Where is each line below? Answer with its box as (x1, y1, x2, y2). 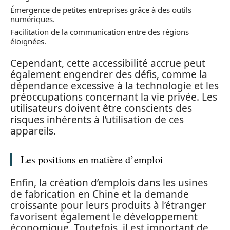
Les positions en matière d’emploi (21, 152, 163, 166)
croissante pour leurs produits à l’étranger (10, 199, 206, 213)
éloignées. (10, 36, 46, 47)
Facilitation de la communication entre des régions (10, 27, 189, 37)
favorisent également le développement (10, 210, 198, 224)
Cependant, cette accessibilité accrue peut (10, 56, 205, 70)
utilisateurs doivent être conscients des (10, 101, 192, 115)
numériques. (10, 13, 55, 24)
